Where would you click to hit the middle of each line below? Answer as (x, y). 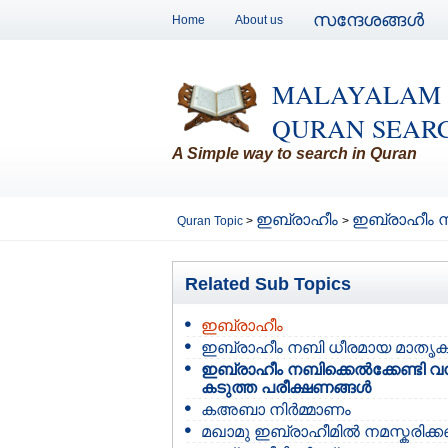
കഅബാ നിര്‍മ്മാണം (276, 409)
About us (259, 20)
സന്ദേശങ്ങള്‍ (368, 20)
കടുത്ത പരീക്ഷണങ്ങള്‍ (286, 387)
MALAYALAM (356, 94)
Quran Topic (211, 221)
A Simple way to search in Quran (294, 153)
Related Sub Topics (268, 284)
